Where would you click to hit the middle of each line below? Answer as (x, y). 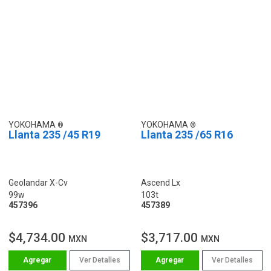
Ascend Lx (161, 182)
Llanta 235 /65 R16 (187, 134)
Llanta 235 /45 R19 (54, 134)
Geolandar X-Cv (38, 182)
